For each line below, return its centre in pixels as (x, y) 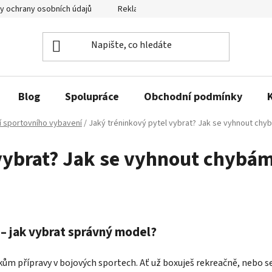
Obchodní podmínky (193, 97)
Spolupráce (92, 97)
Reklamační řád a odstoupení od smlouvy (192, 9)
